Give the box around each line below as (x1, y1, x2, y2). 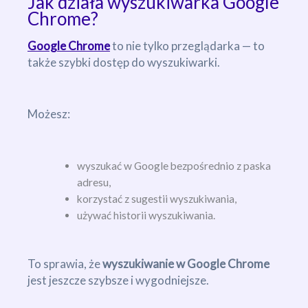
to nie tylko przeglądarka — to (110, 38, 265, 54)
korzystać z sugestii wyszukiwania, (76, 192, 236, 206)
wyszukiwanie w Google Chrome (102, 256, 269, 271)
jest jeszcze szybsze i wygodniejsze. (27, 272, 209, 287)
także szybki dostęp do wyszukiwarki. (27, 55, 220, 70)
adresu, (76, 176, 111, 189)
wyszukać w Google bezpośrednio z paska (76, 159, 271, 173)
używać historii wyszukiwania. (76, 209, 215, 222)
